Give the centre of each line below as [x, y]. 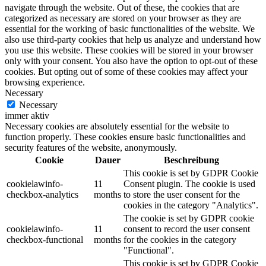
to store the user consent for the [182, 195]
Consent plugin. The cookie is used [189, 184]
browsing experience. [45, 83]
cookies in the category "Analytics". [191, 205]
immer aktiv [27, 116]
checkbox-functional [45, 240]
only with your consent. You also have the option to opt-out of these [131, 61]
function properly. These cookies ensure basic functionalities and [125, 137]
